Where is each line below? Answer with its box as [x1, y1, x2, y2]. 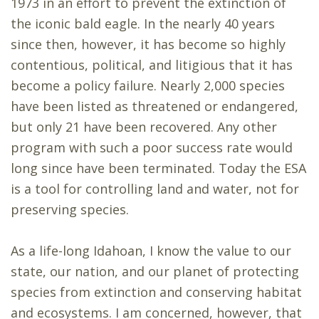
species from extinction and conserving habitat [11, 283, 302, 301]
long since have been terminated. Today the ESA [11, 159, 306, 177]
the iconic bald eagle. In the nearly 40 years [11, 15, 275, 33]
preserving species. [11, 201, 129, 219]
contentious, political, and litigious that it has [11, 56, 293, 74]
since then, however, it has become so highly [11, 36, 286, 53]
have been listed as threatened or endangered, [11, 98, 298, 115]
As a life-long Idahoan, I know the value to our [11, 242, 291, 260]
